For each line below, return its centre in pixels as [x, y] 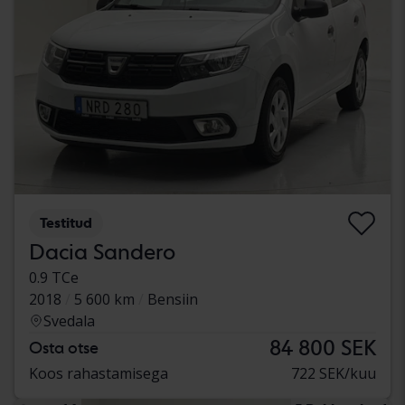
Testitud [66, 222]
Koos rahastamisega [99, 373]
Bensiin [173, 299]
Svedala [69, 320]
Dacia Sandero [102, 251]
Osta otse [64, 347]
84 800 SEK [323, 347]
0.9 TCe [54, 277]
